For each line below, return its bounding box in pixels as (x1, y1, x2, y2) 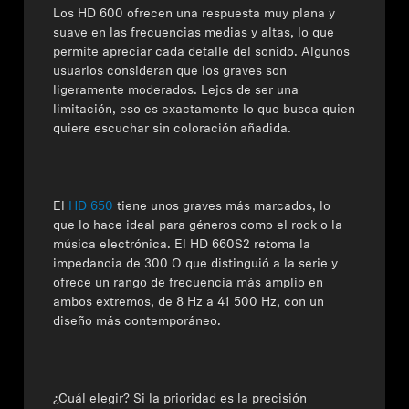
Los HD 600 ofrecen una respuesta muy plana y (53, 7, 336, 21)
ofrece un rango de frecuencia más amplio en (53, 277, 324, 290)
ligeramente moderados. (53, 84, 198, 98)
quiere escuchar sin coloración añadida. (53, 122, 292, 136)
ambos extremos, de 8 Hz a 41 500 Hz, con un (53, 296, 325, 309)
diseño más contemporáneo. (53, 315, 222, 329)
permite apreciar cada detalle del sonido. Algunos (53, 46, 351, 59)
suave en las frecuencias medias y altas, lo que (53, 26, 335, 40)
